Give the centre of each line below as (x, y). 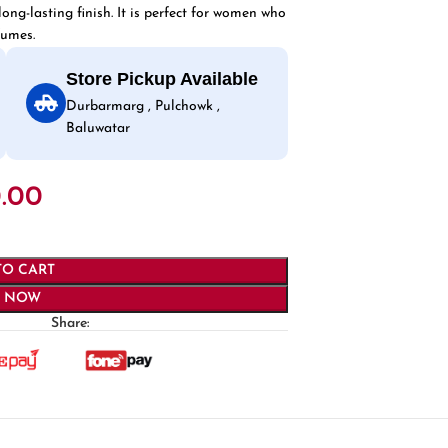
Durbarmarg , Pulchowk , (143, 106)
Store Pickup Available (162, 78)
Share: (70, 323)
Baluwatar (98, 128)
